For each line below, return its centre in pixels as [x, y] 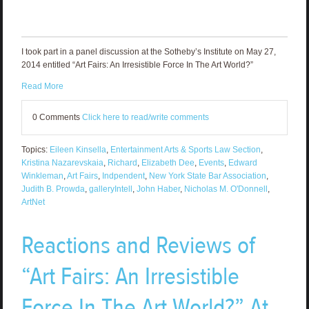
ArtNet [33, 202]
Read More [42, 86]
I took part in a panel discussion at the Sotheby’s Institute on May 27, [148, 51]
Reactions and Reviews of [138, 245]
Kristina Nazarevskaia [62, 162]
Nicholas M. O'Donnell [226, 189]
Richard [122, 162]
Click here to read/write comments [145, 117]
